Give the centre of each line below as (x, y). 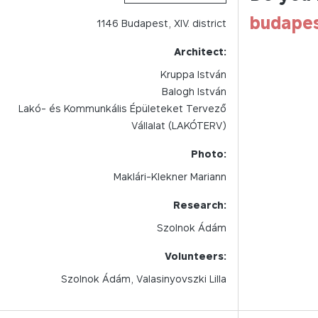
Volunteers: (196, 256)
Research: (200, 205)
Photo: (209, 154)
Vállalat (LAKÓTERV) (179, 125)
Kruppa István (193, 74)
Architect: (200, 51)
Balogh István (194, 91)
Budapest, (146, 23)
